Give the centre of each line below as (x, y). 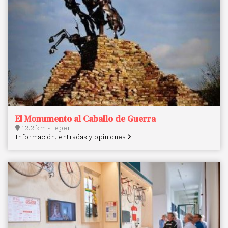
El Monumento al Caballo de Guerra (85, 118)
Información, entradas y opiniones (71, 137)
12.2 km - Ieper (45, 128)
